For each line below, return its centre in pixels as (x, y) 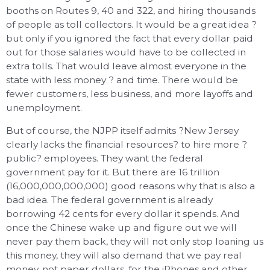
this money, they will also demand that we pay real (124, 256)
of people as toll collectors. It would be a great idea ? (131, 24)
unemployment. (44, 107)
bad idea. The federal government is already (109, 200)
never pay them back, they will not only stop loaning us (135, 242)
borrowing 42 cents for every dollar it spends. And (123, 214)
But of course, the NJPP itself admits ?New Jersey (122, 131)
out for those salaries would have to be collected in (126, 52)
